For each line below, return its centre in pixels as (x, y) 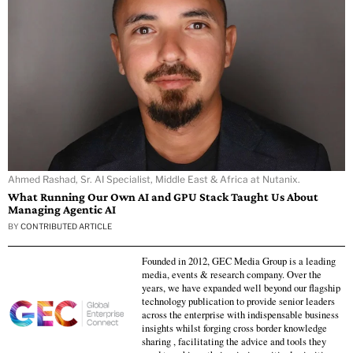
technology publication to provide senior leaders (238, 301)
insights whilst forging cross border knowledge (234, 328)
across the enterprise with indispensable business (240, 314)
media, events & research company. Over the (232, 274)
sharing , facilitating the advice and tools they (234, 341)
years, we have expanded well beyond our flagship (241, 288)
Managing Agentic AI (62, 209)
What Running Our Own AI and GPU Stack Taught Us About (163, 196)
